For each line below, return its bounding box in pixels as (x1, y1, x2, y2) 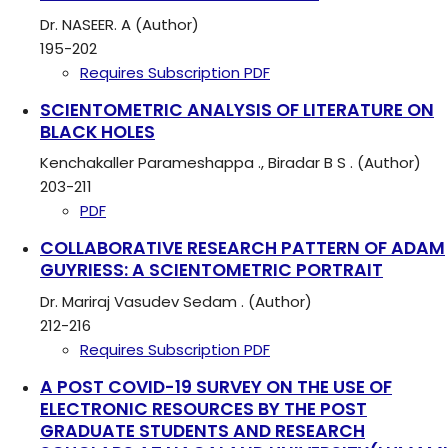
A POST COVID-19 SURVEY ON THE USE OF (40, 375, 392, 400)
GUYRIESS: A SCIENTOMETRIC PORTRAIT (40, 258, 383, 283)
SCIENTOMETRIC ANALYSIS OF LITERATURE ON (40, 97, 434, 122)
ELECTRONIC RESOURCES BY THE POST (40, 397, 367, 422)
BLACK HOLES (40, 119, 155, 144)
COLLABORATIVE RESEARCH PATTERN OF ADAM (40, 236, 445, 261)
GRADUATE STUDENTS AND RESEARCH (40, 419, 365, 444)
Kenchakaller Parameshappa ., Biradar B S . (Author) (40, 152, 421, 174)
